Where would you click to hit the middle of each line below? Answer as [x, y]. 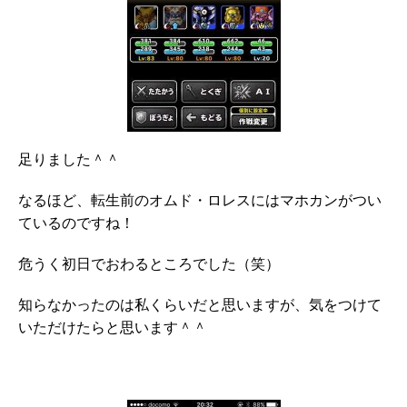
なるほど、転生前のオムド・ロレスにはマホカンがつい [200, 202]
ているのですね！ [76, 225]
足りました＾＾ [69, 161]
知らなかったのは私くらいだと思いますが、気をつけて [200, 307]
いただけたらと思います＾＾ [113, 329]
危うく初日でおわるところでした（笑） [149, 266]
